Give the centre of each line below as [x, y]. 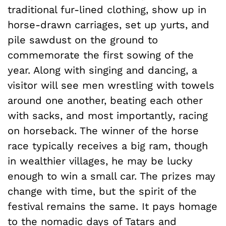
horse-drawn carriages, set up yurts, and [108, 24]
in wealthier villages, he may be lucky [100, 161]
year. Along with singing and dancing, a [102, 70]
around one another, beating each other [105, 100]
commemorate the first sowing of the [101, 55]
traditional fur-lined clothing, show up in [107, 9]
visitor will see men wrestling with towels [111, 85]
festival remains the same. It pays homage [112, 206]
